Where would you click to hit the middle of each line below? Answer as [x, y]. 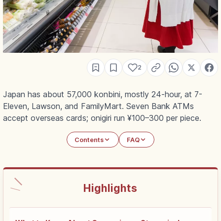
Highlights [110, 188]
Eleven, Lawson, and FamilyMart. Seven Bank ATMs [98, 106]
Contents [89, 140]
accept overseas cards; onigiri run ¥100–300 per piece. [102, 118]
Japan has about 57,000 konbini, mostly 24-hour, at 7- [103, 94]
